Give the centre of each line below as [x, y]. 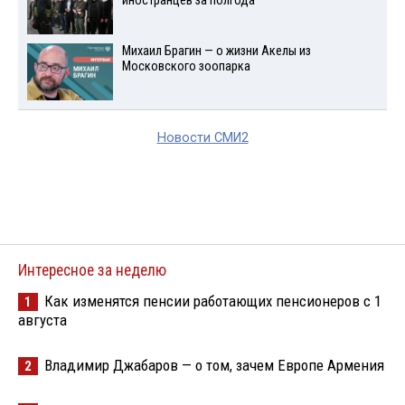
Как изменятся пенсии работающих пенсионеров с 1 [213, 301]
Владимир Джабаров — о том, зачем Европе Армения [214, 365]
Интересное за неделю [92, 270]
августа [42, 320]
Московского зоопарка [186, 66]
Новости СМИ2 [202, 137]
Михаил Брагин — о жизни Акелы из [216, 51]
